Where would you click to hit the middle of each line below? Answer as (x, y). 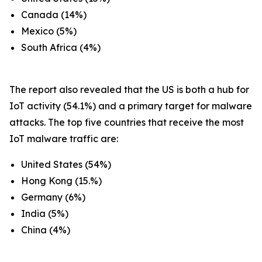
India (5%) (45, 213)
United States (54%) (66, 164)
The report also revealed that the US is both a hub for (129, 89)
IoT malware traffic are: (64, 139)
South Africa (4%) (61, 47)
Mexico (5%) (49, 31)
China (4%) (46, 230)
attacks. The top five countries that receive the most (127, 122)
